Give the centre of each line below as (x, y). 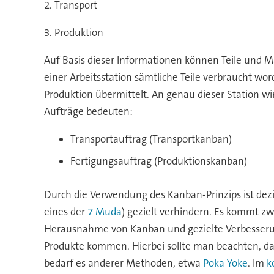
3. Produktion (73, 32)
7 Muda (104, 211)
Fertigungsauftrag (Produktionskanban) (159, 161)
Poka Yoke (225, 263)
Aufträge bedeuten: (88, 111)
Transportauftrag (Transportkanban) (151, 139)
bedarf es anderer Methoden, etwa (123, 263)
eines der (65, 211)
